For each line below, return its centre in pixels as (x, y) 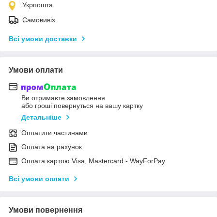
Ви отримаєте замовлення (63, 98)
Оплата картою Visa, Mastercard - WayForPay (93, 161)
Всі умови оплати (39, 179)
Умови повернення (46, 210)
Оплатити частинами (54, 133)
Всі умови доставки (43, 39)
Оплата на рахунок (52, 147)
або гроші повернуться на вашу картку (82, 106)
